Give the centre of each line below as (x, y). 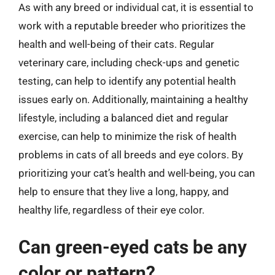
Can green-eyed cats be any (133, 247)
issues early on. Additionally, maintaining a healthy (133, 99)
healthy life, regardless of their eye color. (111, 210)
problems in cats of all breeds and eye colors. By (131, 154)
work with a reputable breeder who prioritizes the (132, 25)
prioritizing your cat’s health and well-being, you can (137, 173)
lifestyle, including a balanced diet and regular (123, 118)
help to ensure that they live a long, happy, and (124, 191)
